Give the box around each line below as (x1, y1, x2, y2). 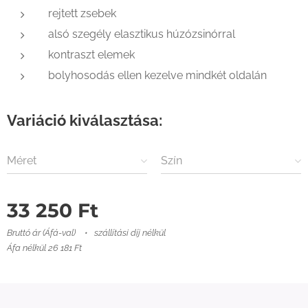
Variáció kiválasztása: (7, 111, 162, 129)
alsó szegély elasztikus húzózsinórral (48, 27, 235, 41)
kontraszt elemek (48, 47, 135, 61)
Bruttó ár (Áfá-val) (7, 227, 76, 238)
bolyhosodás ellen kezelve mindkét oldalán (48, 68, 267, 82)
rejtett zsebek (48, 6, 116, 20)
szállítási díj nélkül (94, 227, 166, 238)
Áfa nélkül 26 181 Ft (7, 242, 82, 253)
